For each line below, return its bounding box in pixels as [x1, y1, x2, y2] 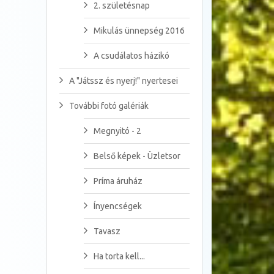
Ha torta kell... [94, 251, 145, 262]
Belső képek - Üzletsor [94, 151, 180, 161]
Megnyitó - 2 [94, 126, 141, 136]
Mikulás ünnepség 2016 [94, 26, 185, 36]
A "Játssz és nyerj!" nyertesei [69, 76, 178, 86]
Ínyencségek [94, 201, 142, 212]
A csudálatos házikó [94, 51, 169, 61]
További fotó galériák [69, 101, 149, 111]
